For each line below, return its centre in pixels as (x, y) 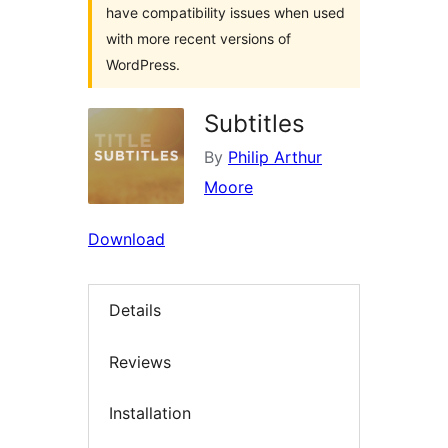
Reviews (140, 361)
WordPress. (143, 64)
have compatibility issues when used (225, 12)
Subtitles (254, 123)
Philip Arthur (275, 157)
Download (126, 239)
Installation (150, 413)
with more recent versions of (198, 38)
